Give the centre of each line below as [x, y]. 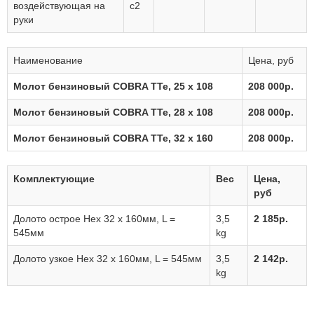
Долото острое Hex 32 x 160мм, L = [94, 219]
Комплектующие [54, 179]
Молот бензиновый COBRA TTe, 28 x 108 [113, 112]
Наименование [48, 60]
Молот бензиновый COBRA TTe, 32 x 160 [113, 138]
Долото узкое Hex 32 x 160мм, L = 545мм [108, 259]
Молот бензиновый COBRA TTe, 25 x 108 [113, 86]
